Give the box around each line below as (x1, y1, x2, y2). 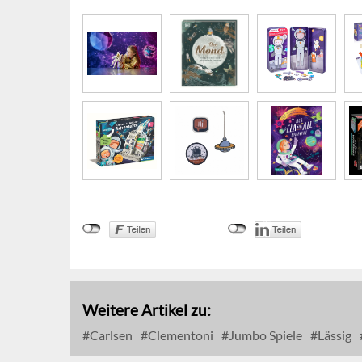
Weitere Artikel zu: (82, 301, 211, 320)
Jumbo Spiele (226, 327, 302, 343)
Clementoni (145, 327, 213, 343)
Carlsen (87, 327, 133, 343)
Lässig (315, 327, 351, 343)
